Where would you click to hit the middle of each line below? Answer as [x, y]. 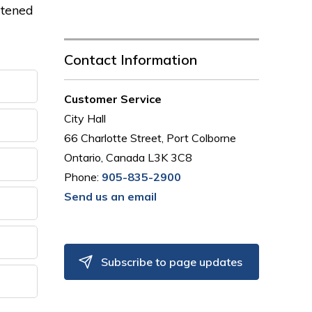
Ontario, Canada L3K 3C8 [128, 157]
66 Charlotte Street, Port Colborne [150, 138]
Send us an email [111, 196]
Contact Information [131, 60]
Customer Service [113, 99]
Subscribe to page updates [172, 262]
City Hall [85, 118]
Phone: [83, 177]
